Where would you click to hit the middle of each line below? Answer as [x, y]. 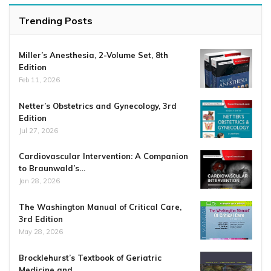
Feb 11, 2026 [39, 80]
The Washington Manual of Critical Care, [100, 207]
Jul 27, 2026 [38, 130]
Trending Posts [56, 21]
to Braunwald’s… [52, 168]
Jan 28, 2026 [39, 181]
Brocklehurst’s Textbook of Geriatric [90, 257]
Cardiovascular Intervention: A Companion [103, 156]
